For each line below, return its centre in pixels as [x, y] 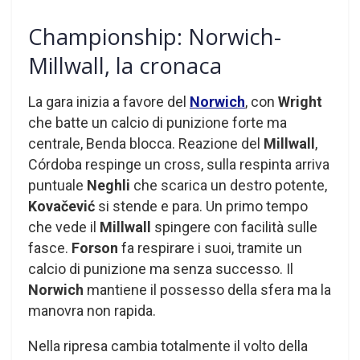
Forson [96, 247]
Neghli [110, 185]
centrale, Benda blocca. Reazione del [146, 143]
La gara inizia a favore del [109, 101]
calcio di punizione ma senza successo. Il [161, 268]
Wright [300, 101]
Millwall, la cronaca [125, 66]
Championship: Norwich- [155, 37]
